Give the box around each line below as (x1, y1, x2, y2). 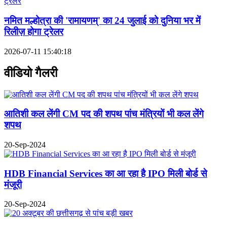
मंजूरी (4, 179, 22, 190)
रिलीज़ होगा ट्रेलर (4, 26, 63, 37)
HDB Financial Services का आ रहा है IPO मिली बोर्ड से (4, 168, 207, 179)
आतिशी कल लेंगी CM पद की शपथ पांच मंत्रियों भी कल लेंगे (4, 108, 204, 120)
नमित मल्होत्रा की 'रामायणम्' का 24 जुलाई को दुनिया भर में (4, 15, 201, 26)
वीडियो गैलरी (4, 66, 57, 80)
